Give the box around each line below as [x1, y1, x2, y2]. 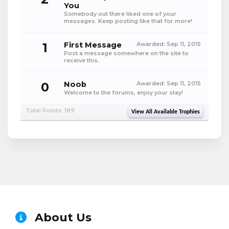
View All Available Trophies [131, 109, 200, 115]
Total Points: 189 [26, 107, 75, 114]
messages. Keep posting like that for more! [64, 17, 192, 25]
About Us [32, 211, 91, 224]
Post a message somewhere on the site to [64, 50, 189, 57]
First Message [64, 40, 122, 50]
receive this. [64, 57, 99, 64]
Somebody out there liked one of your [64, 10, 176, 17]
